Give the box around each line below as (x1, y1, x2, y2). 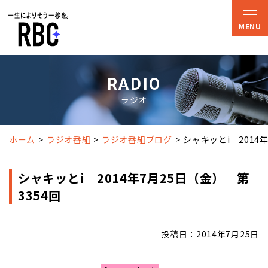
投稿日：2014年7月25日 (161, 227, 259, 240)
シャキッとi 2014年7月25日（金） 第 (18, 169, 249, 187)
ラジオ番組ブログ (102, 133, 172, 145)
